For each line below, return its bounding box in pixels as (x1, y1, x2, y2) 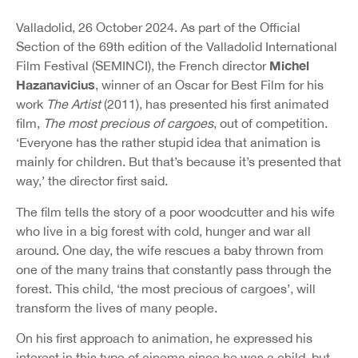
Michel (269, 58, 309, 74)
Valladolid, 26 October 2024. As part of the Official (16, 20, 300, 35)
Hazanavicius (16, 77, 95, 93)
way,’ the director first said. (16, 173, 168, 189)
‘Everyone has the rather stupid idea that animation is (16, 135, 320, 150)
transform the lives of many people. (16, 300, 217, 315)
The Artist (46, 97, 104, 112)
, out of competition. (213, 116, 328, 131)
